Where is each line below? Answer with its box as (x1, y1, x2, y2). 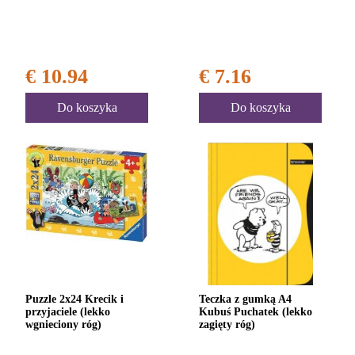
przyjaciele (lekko (25, 305, 110, 318)
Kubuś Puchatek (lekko (199, 305, 312, 318)
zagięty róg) (199, 318, 255, 330)
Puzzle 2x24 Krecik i (25, 292, 124, 305)
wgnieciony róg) (25, 318, 101, 330)
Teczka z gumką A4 (199, 292, 292, 305)
